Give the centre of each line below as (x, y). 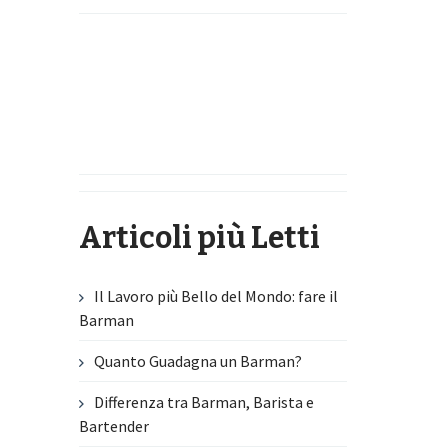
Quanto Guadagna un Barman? (198, 361)
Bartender (114, 426)
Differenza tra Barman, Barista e (204, 402)
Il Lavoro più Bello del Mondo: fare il (216, 296)
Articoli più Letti (200, 238)
